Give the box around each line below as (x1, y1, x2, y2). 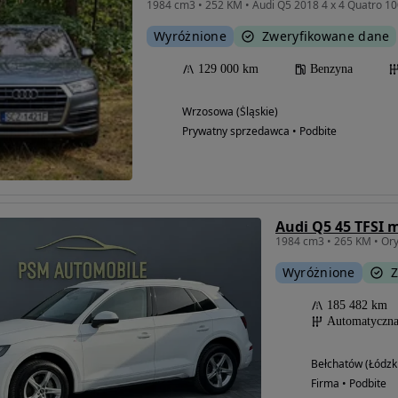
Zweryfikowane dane (262, 28, 390, 45)
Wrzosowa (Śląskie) (182, 104, 278, 120)
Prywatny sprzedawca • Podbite (182, 123, 337, 139)
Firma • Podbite (310, 376, 386, 392)
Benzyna (310, 62, 353, 76)
